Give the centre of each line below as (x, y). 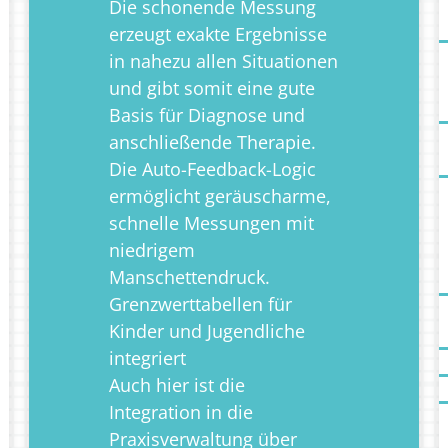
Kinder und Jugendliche (207, 331)
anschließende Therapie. (212, 142)
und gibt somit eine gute (212, 88)
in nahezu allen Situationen (223, 61)
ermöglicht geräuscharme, (220, 196)
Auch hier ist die (177, 385)
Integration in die (181, 412)
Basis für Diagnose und (207, 115)
